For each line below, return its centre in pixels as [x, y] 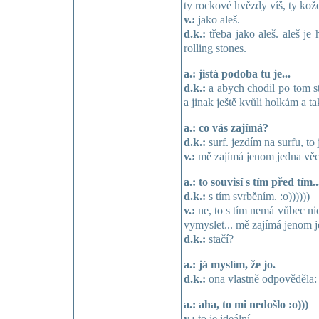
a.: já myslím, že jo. [229, 265]
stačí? [219, 239]
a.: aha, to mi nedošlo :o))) [246, 304]
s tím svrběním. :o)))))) [257, 196]
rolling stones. [215, 48]
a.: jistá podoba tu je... [237, 74]
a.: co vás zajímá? [226, 128]
